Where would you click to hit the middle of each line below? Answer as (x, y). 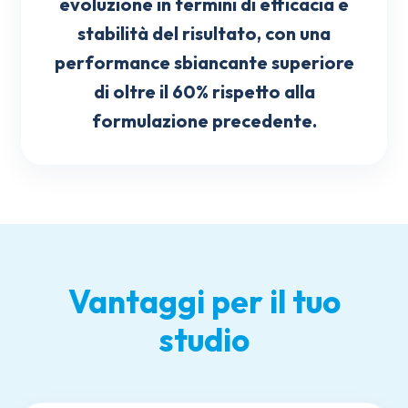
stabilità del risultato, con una (204, 34)
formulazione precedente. (204, 121)
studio (204, 340)
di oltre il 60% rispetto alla (204, 92)
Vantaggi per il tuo (204, 302)
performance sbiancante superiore (204, 63)
